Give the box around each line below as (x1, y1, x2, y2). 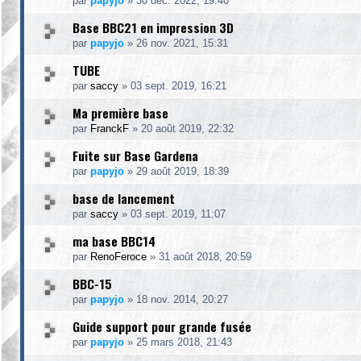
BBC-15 (73, 274, 112, 293)
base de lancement (73, 189, 175, 208)
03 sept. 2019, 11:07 (131, 208, 226, 220)
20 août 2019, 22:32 (141, 122, 234, 135)
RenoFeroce (90, 251, 147, 263)
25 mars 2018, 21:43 (136, 336, 232, 348)
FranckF (90, 122, 129, 135)
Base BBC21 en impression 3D (73, 18, 234, 37)
